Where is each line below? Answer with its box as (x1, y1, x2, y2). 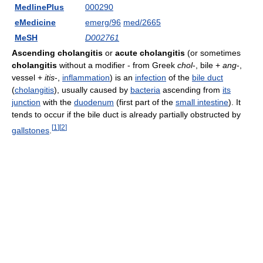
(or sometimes (185, 48, 241, 58)
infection (135, 73, 166, 82)
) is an (110, 73, 135, 82)
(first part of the (114, 97, 176, 107)
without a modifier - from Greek (57, 60, 177, 70)
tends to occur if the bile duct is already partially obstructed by (12, 110, 241, 119)
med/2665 (123, 18, 161, 27)
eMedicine (15, 18, 56, 27)
